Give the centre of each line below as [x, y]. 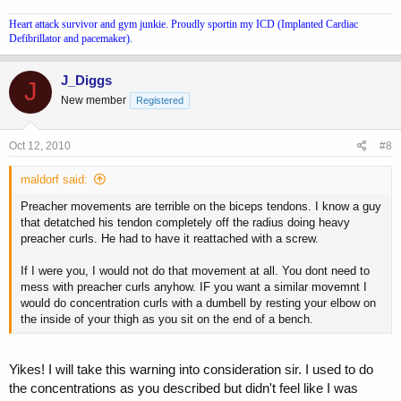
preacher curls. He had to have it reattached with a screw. [170, 239]
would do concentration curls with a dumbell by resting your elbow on [198, 303]
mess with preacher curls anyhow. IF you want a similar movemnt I [194, 287]
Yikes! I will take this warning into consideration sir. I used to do [191, 369]
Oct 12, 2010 [40, 146]
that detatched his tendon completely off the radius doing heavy [185, 223]
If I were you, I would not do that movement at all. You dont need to [195, 271]
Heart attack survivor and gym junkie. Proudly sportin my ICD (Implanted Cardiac [183, 24]
